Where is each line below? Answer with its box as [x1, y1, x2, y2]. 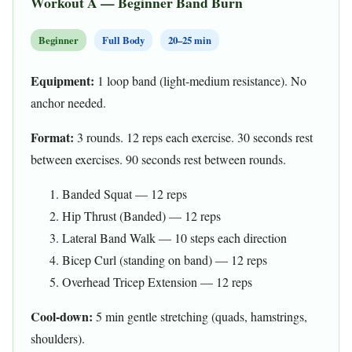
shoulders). [31, 329, 85, 346]
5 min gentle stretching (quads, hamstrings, [93, 307, 307, 324]
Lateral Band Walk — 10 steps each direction [62, 229, 287, 246]
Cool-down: [31, 306, 93, 325]
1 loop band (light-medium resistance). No [94, 71, 306, 89]
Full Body [102, 32, 145, 47]
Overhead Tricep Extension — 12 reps [62, 273, 252, 290]
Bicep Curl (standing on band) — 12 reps [62, 251, 267, 268]
